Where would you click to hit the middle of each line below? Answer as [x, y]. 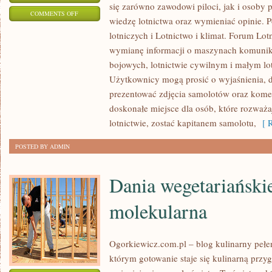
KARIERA [91, 28]
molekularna [158, 211]
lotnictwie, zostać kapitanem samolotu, [183, 123]
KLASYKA [92, 89]
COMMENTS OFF [55, 13]
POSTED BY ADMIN [42, 146]
